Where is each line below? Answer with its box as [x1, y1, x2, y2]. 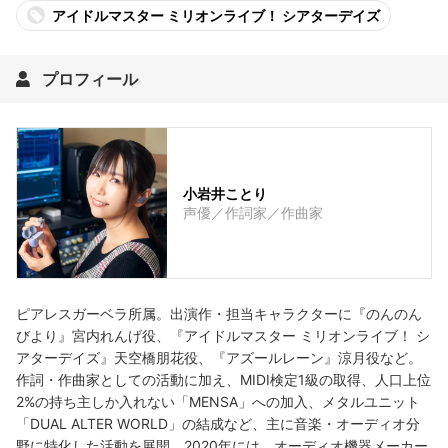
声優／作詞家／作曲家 [183, 204, 323, 222]
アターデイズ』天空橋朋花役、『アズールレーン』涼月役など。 [16, 349, 422, 367]
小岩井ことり [183, 185, 267, 203]
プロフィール [42, 69, 138, 90]
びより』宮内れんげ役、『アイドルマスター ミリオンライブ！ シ [16, 327, 430, 345]
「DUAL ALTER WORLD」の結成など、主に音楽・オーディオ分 [16, 415, 420, 433]
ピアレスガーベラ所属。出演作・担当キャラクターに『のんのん [16, 305, 422, 323]
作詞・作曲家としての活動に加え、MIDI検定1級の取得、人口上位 [16, 371, 431, 389]
